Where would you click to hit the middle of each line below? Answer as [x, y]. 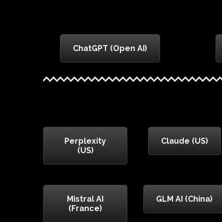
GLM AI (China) [184, 199]
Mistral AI [85, 199]
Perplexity [85, 141]
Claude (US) [184, 141]
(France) [85, 209]
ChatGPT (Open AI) [110, 49]
